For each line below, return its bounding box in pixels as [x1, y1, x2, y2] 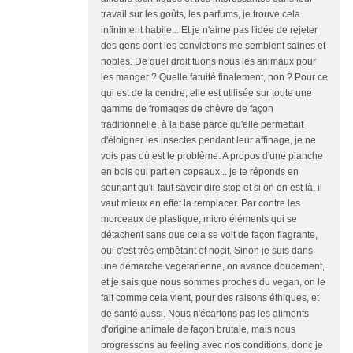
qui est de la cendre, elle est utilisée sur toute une [101, 87, 312, 99]
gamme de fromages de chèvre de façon [101, 103, 273, 115]
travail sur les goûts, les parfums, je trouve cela [101, 9, 300, 20]
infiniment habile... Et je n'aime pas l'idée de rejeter [101, 24, 318, 36]
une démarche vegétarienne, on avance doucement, [101, 261, 325, 273]
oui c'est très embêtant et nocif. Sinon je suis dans [101, 245, 313, 257]
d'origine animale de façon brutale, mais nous [101, 324, 295, 336]
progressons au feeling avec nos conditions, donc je [101, 340, 323, 351]
